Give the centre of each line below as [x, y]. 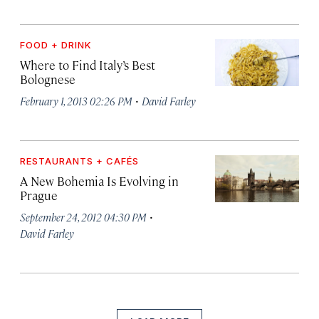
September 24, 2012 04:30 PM [83, 216]
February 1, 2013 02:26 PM [76, 100]
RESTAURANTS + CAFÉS [79, 161]
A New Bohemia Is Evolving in [99, 181]
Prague [39, 195]
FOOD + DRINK [56, 45]
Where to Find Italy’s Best [88, 64]
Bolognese [48, 79]
